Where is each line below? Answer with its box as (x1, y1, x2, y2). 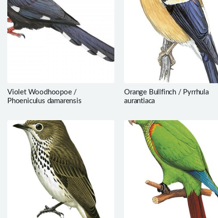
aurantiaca (124, 97, 155, 105)
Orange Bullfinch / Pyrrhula (124, 88, 209, 96)
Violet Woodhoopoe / (7, 88, 77, 96)
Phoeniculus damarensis (7, 97, 82, 105)
